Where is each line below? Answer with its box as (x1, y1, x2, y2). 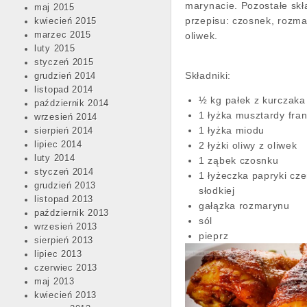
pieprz (199, 230, 229, 242)
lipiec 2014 (34, 140, 82, 149)
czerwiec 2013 (34, 263, 98, 273)
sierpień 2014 (34, 126, 94, 136)
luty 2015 (34, 44, 75, 53)
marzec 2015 (34, 30, 91, 40)
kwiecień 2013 (34, 291, 97, 300)
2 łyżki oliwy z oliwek (199, 140, 301, 151)
